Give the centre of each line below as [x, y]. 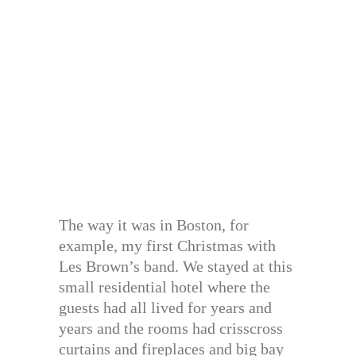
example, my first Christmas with [167, 246]
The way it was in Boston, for [154, 225]
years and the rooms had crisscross [171, 329]
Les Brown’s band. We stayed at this [176, 267]
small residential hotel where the [164, 287]
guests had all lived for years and [165, 308]
